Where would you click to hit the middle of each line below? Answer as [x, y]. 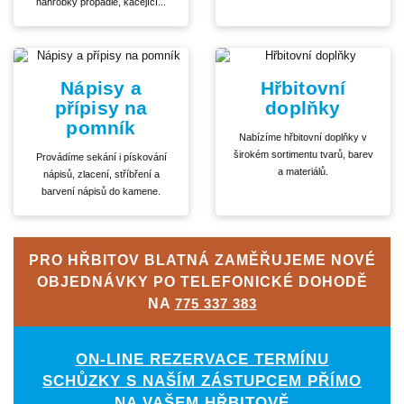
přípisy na [101, 108]
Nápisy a [101, 88]
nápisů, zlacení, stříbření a [101, 174]
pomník [101, 128]
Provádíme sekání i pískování [101, 157]
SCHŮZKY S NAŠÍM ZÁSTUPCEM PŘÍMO [202, 381]
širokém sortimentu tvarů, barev [303, 155]
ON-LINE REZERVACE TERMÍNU [202, 359]
